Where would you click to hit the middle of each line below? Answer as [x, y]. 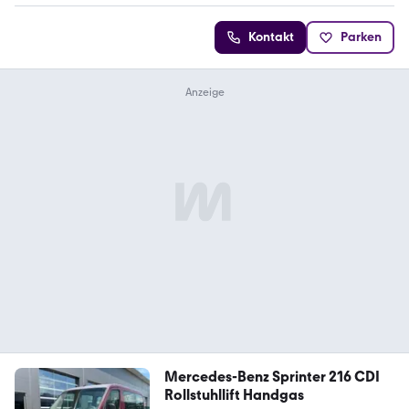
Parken [361, 37]
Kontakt [271, 37]
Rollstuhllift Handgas [234, 394]
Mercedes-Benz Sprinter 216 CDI [246, 376]
